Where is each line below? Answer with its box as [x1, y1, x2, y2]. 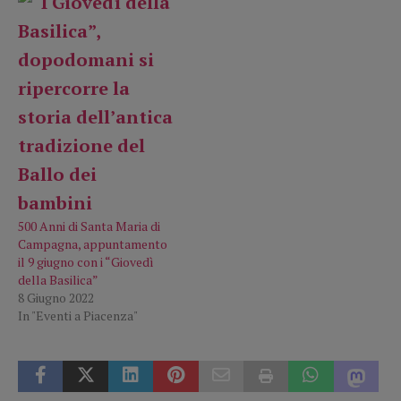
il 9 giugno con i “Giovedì [18, 252, 154, 270]
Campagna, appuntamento [18, 235, 167, 252]
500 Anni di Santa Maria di [18, 217, 160, 235]
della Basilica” [18, 270, 98, 288]
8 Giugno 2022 [18, 288, 94, 306]
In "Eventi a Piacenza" [18, 306, 138, 324]
